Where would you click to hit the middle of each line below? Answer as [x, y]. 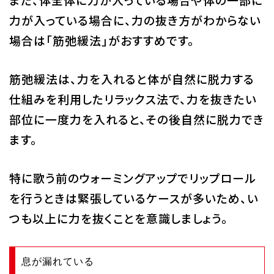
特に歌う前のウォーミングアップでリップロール [132, 178]
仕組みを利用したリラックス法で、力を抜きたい [133, 99]
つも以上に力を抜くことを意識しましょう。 [118, 218]
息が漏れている [57, 262]
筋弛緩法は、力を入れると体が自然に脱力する [131, 79]
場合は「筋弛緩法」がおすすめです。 [102, 40]
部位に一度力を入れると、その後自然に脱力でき [136, 119]
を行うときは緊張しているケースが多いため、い [134, 198]
